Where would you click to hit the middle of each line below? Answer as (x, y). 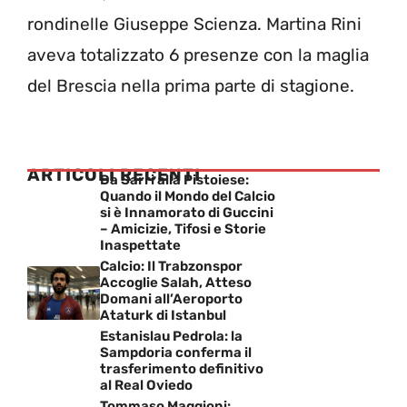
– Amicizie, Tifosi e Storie (183, 229)
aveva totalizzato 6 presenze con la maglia (198, 55)
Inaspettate (140, 245)
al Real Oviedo (146, 385)
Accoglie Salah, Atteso (176, 283)
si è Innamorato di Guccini (187, 213)
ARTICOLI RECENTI (114, 175)
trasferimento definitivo (182, 369)
